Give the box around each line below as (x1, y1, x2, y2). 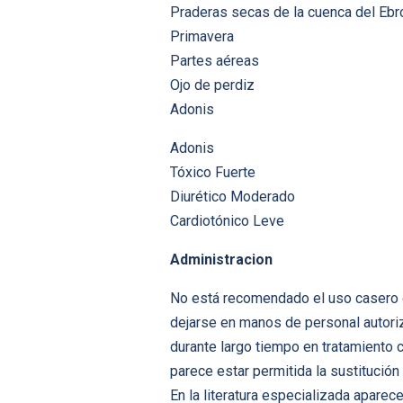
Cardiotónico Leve (170, 212, 284, 230)
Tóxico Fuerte (170, 164, 255, 182)
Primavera (170, 28, 234, 46)
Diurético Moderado (170, 188, 295, 206)
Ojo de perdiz (170, 76, 255, 94)
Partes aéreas (170, 52, 259, 70)
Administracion (170, 251, 273, 269)
